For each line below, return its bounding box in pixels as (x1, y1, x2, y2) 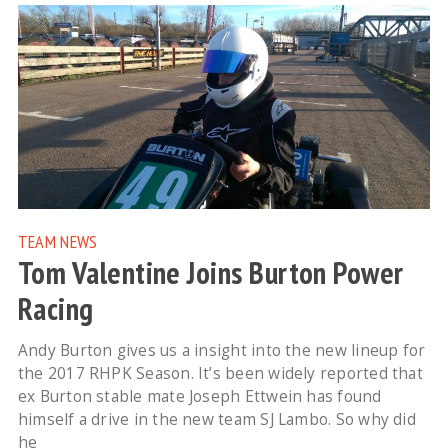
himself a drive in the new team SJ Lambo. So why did (17, 408, 416, 430)
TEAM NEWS (17, 228, 98, 253)
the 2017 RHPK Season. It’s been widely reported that (17, 362, 423, 384)
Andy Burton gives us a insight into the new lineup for (17, 339, 426, 361)
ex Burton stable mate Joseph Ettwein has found (17, 385, 382, 407)
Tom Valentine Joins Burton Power (17, 252, 404, 293)
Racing (17, 288, 94, 329)
